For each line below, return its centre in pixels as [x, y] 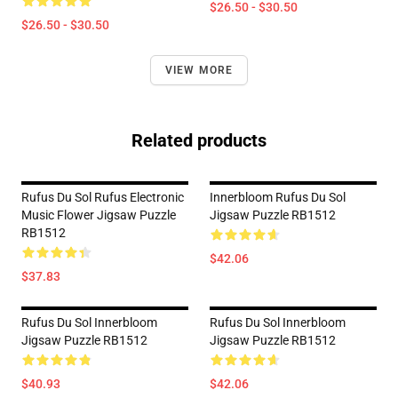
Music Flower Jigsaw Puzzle [99, 215]
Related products [199, 140]
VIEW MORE [199, 70]
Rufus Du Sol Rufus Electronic [103, 197]
